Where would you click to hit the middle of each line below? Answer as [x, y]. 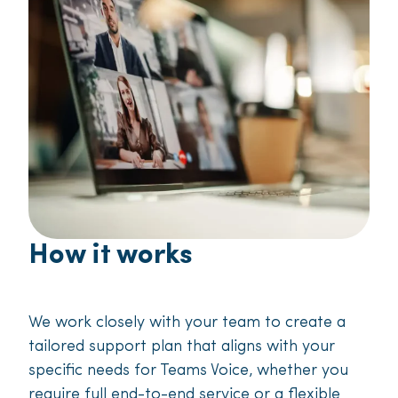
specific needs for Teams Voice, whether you [188, 371]
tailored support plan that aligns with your [182, 347]
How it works [110, 256]
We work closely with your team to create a [187, 323]
